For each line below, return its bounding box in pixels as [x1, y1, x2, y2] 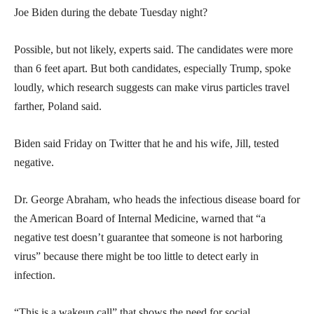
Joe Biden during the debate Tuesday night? [14, 6, 207, 18]
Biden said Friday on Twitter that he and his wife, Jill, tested [14, 137, 279, 149]
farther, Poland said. [14, 100, 102, 112]
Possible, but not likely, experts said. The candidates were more [14, 43, 293, 55]
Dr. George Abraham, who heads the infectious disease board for [14, 193, 300, 205]
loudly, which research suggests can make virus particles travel [14, 81, 289, 93]
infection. [14, 268, 55, 281]
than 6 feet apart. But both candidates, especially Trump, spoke [14, 62, 291, 74]
